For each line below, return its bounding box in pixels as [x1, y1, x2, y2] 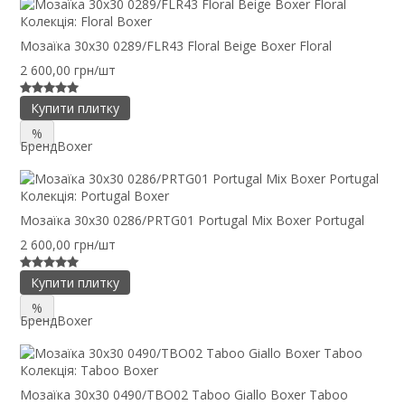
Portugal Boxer [80, 186, 169, 204]
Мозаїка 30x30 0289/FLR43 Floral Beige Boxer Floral [20, 37, 332, 54]
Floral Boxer [80, 13, 152, 30]
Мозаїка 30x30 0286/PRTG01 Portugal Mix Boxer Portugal [20, 211, 364, 229]
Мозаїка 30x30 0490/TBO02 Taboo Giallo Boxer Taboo [20, 385, 348, 403]
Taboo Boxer [80, 361, 158, 379]
